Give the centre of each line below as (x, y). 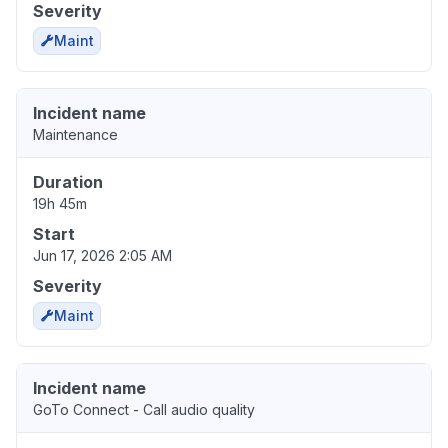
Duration (68, 182)
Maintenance (75, 135)
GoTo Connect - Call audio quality (144, 410)
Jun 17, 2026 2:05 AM (102, 256)
